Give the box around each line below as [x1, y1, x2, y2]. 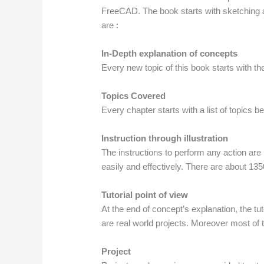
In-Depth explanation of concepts [101, 48, 238, 58]
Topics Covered [101, 90, 166, 101]
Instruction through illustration [101, 133, 229, 143]
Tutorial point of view [101, 189, 189, 200]
